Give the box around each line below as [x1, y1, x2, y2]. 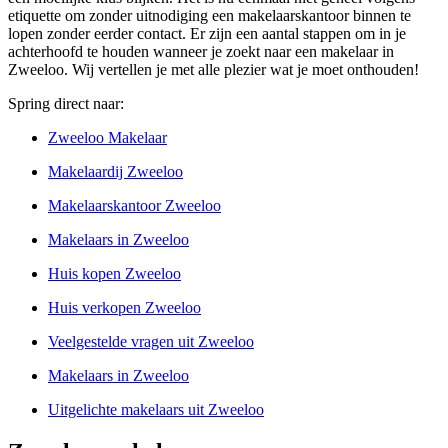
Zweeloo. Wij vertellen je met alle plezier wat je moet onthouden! [8, 61, 419, 78]
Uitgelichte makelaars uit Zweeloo [48, 401, 264, 418]
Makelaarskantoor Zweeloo [48, 197, 221, 214]
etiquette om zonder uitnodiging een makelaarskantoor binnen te [8, 7, 411, 24]
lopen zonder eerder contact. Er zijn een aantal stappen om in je [8, 25, 406, 42]
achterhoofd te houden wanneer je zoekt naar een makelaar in [8, 43, 394, 60]
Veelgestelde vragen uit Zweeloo [48, 333, 254, 350]
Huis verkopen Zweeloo [48, 299, 201, 316]
